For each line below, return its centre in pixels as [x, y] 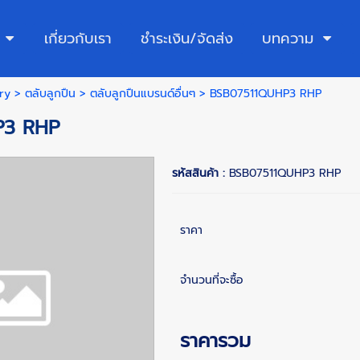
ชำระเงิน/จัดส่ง [187, 39]
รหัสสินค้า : [200, 173]
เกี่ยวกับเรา [78, 39]
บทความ [288, 39]
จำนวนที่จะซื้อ [211, 280]
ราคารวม [215, 341]
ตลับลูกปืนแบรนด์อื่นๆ [142, 94]
